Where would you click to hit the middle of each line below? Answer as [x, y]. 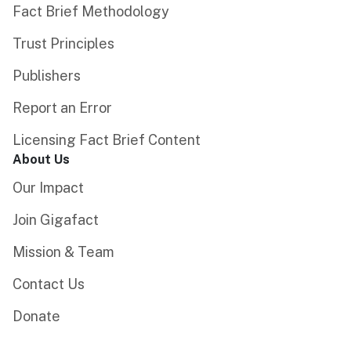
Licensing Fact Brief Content [107, 139]
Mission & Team [63, 251]
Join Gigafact [56, 219]
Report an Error [62, 107]
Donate [36, 316]
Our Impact [48, 187]
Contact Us [49, 284]
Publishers [47, 75]
